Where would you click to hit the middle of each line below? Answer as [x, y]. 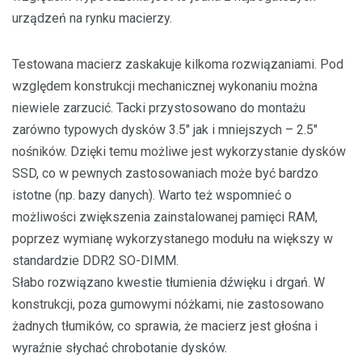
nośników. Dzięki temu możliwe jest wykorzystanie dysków [179, 152]
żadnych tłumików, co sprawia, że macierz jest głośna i [165, 326]
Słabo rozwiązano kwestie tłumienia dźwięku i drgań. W [168, 282]
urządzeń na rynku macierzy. [92, 18]
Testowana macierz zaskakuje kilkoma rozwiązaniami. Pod [178, 64]
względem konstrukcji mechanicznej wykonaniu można [165, 86]
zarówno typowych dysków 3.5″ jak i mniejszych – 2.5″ [165, 130]
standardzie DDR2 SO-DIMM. [95, 261]
